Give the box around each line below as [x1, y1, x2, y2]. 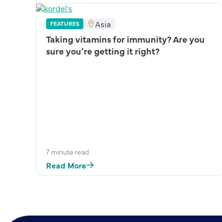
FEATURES [50, 19, 79, 27]
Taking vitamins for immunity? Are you [46, 33, 205, 45]
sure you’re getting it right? [46, 45, 160, 57]
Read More [46, 160, 86, 171]
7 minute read [46, 147, 89, 157]
